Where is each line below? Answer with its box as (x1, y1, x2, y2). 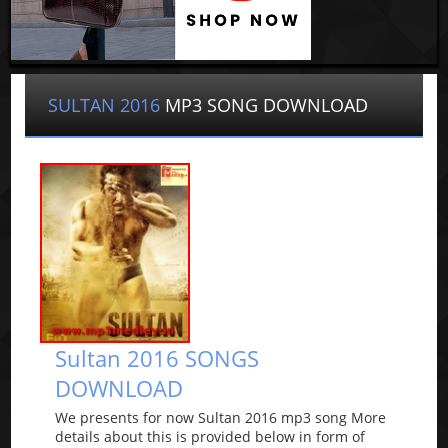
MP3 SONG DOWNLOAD (165, 93, 369, 118)
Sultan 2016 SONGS (55, 343, 260, 374)
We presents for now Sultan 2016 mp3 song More (55, 408, 387, 428)
